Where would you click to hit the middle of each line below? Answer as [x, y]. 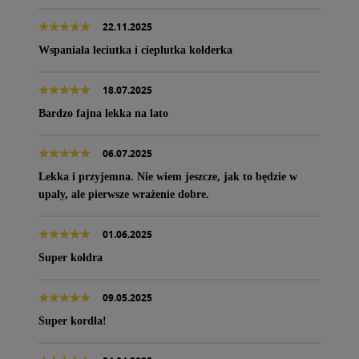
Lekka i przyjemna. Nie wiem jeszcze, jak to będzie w [168, 176]
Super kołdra [71, 257]
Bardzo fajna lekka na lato [103, 113]
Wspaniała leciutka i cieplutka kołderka [135, 50]
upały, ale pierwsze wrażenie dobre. [124, 194]
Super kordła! [73, 321]
